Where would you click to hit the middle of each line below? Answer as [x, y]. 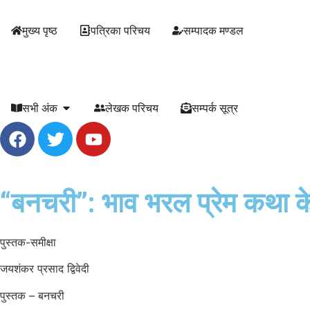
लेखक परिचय [132, 108]
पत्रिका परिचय [120, 30]
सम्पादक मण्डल [213, 30]
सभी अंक [40, 108]
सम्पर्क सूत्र [215, 108]
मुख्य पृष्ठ [40, 30]
